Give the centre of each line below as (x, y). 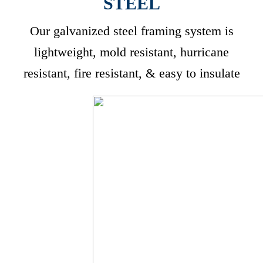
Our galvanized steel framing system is (131, 31)
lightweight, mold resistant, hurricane (131, 52)
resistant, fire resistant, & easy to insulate (131, 73)
